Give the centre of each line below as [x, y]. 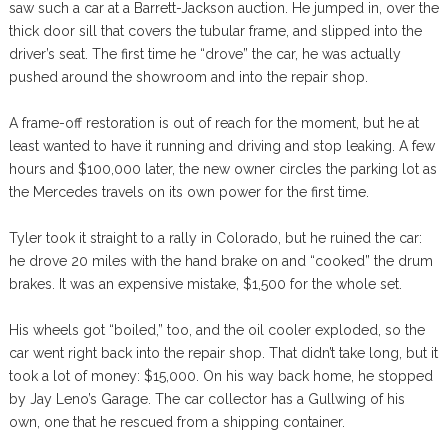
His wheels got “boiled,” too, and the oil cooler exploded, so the [216, 330]
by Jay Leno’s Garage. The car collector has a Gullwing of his [206, 399]
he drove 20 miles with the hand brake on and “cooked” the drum [220, 261]
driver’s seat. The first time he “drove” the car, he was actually [204, 54]
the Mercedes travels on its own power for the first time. [188, 192]
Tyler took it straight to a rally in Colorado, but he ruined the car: [215, 238]
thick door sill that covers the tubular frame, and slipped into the [215, 31]
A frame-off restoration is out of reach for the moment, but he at [213, 123]
